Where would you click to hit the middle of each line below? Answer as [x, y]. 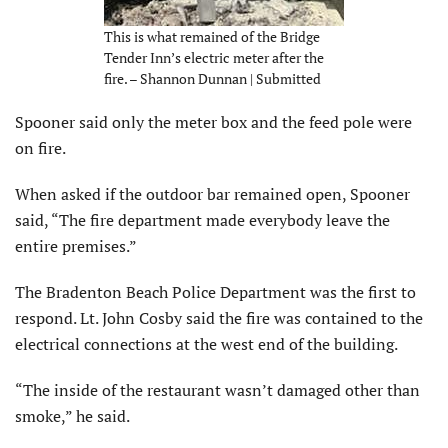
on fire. [40, 147]
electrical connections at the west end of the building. [206, 343]
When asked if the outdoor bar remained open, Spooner [212, 193]
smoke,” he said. [72, 415]
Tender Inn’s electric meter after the [214, 57]
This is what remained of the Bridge [212, 36]
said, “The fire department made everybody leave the [202, 219]
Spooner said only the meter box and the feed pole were [213, 121]
